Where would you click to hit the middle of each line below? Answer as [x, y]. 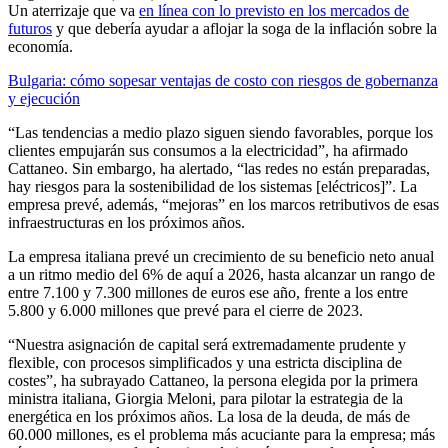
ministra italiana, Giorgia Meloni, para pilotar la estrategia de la [205, 398]
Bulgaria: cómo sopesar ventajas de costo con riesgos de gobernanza [223, 80]
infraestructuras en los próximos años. [126, 222]
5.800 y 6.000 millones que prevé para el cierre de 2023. [185, 310]
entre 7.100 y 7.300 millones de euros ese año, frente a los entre [208, 292]
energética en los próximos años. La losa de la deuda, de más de [209, 416]
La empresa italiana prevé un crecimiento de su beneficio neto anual [221, 256]
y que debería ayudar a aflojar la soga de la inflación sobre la [244, 28]
